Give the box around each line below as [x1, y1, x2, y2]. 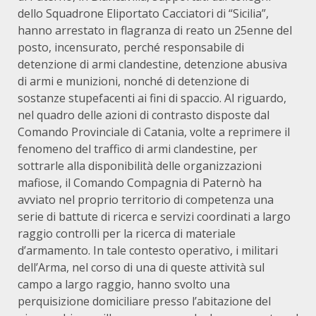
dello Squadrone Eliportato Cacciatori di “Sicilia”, [18, 6, 269, 21]
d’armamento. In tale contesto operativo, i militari [18, 243, 278, 258]
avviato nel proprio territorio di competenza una [18, 192, 274, 207]
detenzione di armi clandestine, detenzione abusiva [18, 56, 287, 72]
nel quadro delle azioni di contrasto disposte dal [18, 107, 269, 123]
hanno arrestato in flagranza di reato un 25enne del [18, 23, 292, 38]
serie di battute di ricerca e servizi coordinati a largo [18, 209, 291, 224]
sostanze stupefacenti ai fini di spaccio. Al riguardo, [18, 90, 286, 106]
